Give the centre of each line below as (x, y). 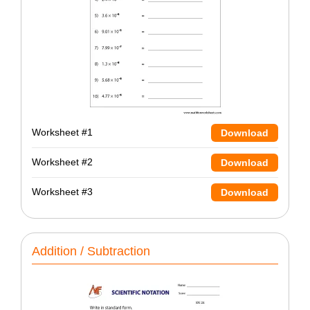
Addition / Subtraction (91, 251)
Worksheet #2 (62, 162)
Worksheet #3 (62, 192)
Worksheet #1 (62, 133)
